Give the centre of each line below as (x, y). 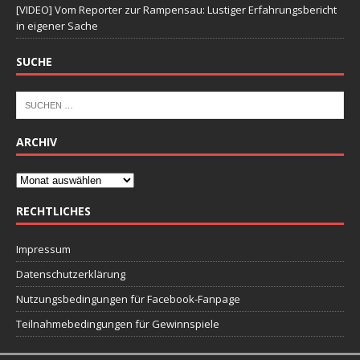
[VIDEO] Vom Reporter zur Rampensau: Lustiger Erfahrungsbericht (176, 10)
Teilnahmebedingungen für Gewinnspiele (118, 324)
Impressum (43, 250)
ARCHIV (37, 142)
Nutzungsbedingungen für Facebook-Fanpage (128, 299)
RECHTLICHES (53, 211)
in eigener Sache (57, 26)
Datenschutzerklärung (71, 274)
